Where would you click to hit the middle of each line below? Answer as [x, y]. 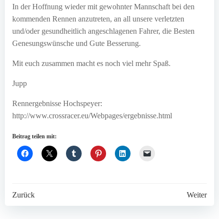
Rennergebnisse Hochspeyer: [57, 103]
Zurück [23, 195]
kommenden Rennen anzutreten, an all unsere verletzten [98, 19]
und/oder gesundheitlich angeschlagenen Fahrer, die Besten [103, 31]
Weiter [197, 195]
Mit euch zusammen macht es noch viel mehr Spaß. [91, 63]
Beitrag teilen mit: [34, 136]
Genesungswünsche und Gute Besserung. [77, 43]
